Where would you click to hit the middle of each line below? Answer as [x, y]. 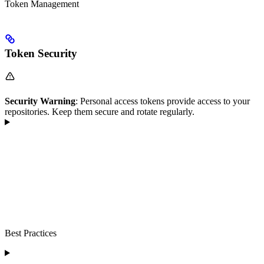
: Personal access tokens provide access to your [163, 101]
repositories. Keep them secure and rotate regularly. [100, 111]
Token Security [41, 53]
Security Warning [40, 101]
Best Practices [31, 233]
